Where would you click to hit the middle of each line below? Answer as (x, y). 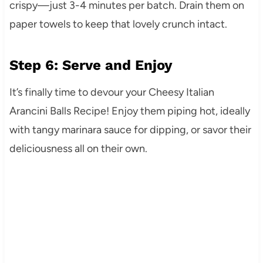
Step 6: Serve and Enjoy (91, 65)
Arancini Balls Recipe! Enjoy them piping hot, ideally (129, 111)
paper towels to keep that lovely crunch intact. (118, 24)
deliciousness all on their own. (78, 149)
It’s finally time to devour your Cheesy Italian (112, 92)
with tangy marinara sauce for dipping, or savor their (130, 130)
